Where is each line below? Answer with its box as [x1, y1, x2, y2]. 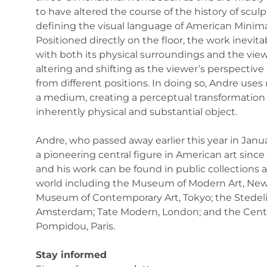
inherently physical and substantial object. [36, 106, 237, 117]
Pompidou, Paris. [36, 221, 115, 232]
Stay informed [36, 249, 107, 260]
